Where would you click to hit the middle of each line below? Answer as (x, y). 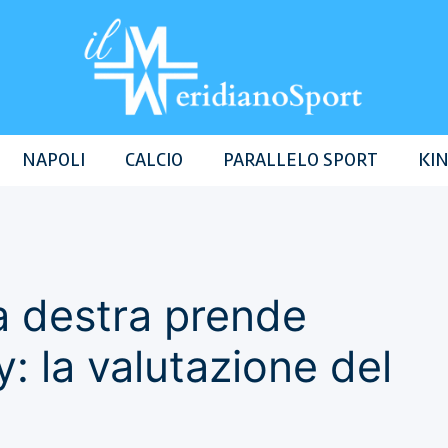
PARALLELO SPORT (300, 160)
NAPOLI (53, 160)
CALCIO (153, 160)
